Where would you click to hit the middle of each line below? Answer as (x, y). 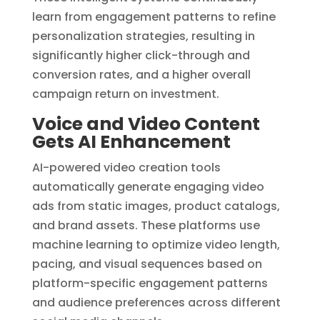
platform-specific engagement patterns (150, 283)
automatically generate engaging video (148, 186)
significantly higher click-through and (141, 55)
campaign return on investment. (125, 94)
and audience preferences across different (156, 302)
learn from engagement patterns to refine (154, 16)
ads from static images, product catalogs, (156, 206)
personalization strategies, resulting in (143, 36)
